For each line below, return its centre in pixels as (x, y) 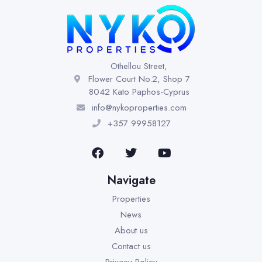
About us (131, 230)
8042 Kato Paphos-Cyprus (139, 92)
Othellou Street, (139, 66)
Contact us (131, 246)
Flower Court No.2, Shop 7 (139, 79)
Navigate (131, 180)
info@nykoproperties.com (139, 108)
